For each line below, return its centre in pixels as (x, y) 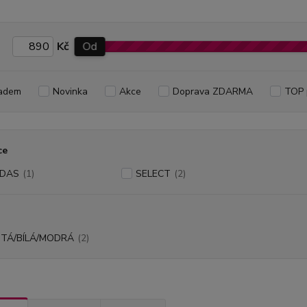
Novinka (70, 91)
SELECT (153, 174)
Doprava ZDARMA (212, 91)
